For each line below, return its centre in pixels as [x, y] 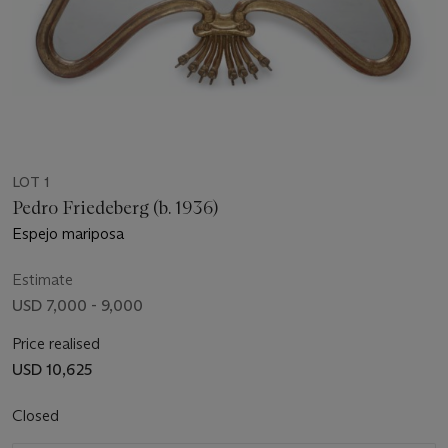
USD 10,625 [52, 369]
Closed [37, 415]
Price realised [56, 343]
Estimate [42, 279]
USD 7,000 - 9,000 [77, 305]
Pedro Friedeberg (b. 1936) [115, 207]
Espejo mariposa [68, 233]
